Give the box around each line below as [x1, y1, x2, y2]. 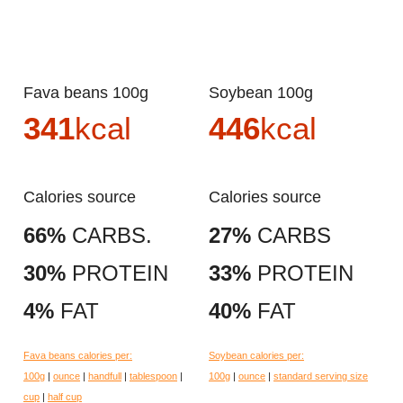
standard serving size [273, 371, 368, 382]
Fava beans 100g [33, 84, 148, 103]
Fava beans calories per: [23, 350, 132, 362]
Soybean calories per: [209, 350, 304, 362]
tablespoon [130, 371, 177, 382]
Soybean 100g [219, 84, 313, 103]
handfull [88, 371, 121, 382]
